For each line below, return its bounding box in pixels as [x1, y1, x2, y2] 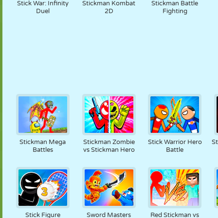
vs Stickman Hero [83, 146, 135, 154]
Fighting [162, 7, 187, 15]
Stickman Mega [19, 138, 66, 146]
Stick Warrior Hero [147, 138, 202, 146]
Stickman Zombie [83, 138, 135, 146]
